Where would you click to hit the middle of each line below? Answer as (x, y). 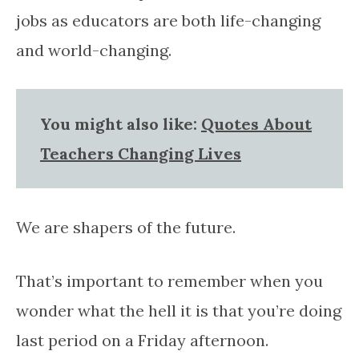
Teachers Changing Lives (141, 153)
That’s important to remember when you (169, 280)
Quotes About (256, 123)
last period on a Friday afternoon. (142, 340)
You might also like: (121, 123)
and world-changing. (94, 50)
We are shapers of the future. (126, 227)
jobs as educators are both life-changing (168, 20)
